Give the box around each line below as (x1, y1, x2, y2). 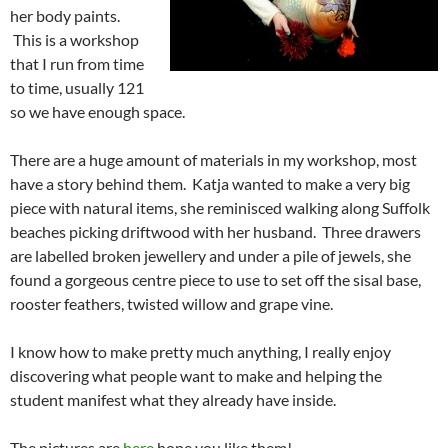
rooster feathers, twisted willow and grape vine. (10, 293, 333, 313)
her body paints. (10, 5, 120, 25)
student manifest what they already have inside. (10, 389, 336, 409)
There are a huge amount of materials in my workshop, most (10, 149, 417, 169)
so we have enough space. (10, 101, 185, 121)
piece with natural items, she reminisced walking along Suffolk (10, 197, 430, 217)
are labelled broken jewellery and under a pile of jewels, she (10, 245, 411, 265)
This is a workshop (10, 29, 139, 49)
